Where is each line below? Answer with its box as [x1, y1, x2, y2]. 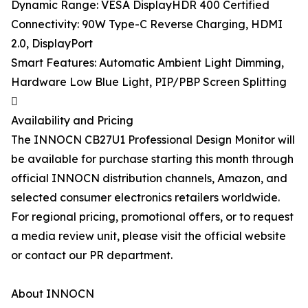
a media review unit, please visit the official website [11, 229, 286, 243]
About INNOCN [11, 287, 94, 300]
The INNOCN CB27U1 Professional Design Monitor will [11, 133, 295, 146]
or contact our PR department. [11, 248, 173, 262]
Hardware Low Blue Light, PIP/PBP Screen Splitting [11, 75, 287, 89]
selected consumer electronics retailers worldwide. [11, 190, 280, 204]
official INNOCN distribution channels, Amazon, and [11, 171, 287, 185]
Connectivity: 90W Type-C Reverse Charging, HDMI [11, 17, 283, 31]
